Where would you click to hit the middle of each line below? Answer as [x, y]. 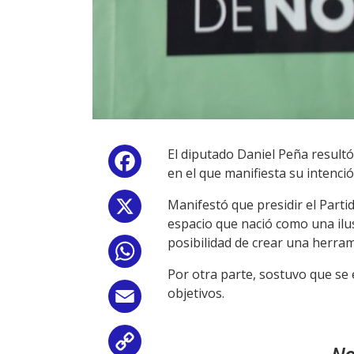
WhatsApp [175, 254]
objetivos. [196, 293]
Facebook [173, 164]
